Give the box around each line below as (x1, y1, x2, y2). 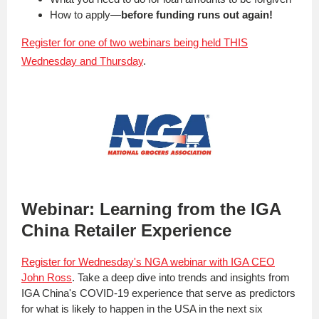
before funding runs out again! (121, 9, 276, 21)
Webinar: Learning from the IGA (21, 199, 281, 219)
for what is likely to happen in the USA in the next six (21, 303, 263, 315)
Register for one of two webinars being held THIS (21, 36, 248, 48)
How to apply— (50, 9, 121, 21)
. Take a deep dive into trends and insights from (72, 271, 290, 283)
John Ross (21, 271, 72, 283)
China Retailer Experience (21, 221, 231, 240)
